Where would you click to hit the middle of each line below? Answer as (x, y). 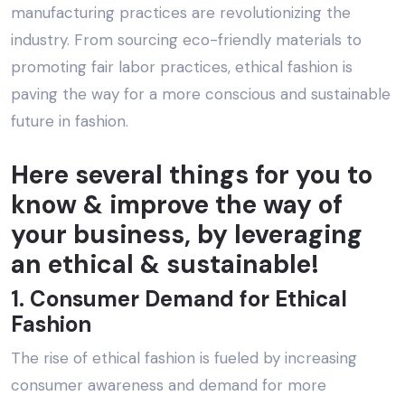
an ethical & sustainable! (165, 265)
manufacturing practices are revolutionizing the (181, 13)
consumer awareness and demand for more (169, 386)
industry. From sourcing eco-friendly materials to (186, 40)
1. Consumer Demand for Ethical (179, 299)
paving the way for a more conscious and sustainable (201, 94)
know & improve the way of (177, 205)
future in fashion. (70, 122)
